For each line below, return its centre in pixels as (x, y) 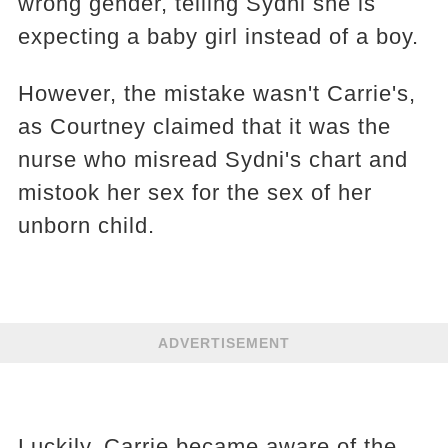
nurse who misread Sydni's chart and (212, 159)
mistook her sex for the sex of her (194, 192)
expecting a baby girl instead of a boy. (218, 36)
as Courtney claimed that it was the (204, 126)
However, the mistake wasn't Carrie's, (216, 93)
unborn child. (86, 225)
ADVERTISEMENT (224, 343)
